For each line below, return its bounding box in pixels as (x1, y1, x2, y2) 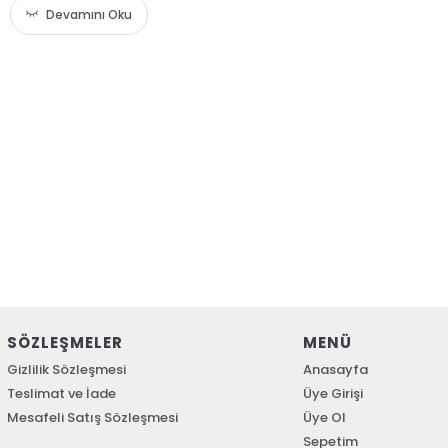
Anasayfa (303, 360, 369, 379)
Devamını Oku (46, 6, 133, 23)
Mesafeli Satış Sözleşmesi (6, 408, 178, 427)
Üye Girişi (303, 384, 364, 403)
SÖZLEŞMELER (6, 332, 123, 353)
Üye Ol (303, 408, 347, 427)
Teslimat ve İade (6, 384, 116, 403)
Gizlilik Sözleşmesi (6, 360, 126, 379)
